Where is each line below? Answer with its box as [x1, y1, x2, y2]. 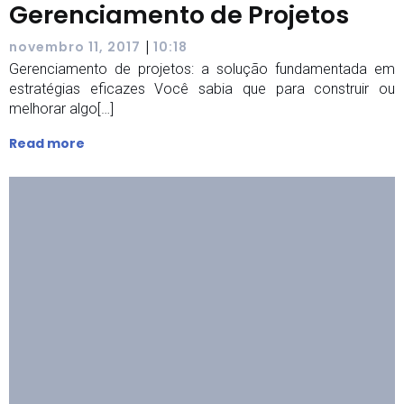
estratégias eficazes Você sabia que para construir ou [9, 80, 395, 97]
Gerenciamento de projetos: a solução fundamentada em [9, 60, 395, 78]
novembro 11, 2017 [9, 37, 141, 56]
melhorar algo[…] [9, 100, 114, 117]
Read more [9, 134, 85, 152]
